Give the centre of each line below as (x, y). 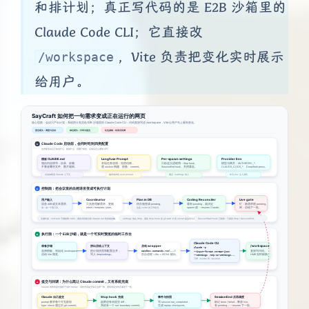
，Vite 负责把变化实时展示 (201, 57)
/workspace (76, 58)
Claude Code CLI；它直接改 (119, 32)
